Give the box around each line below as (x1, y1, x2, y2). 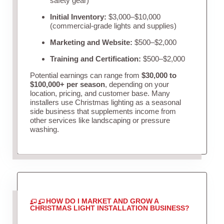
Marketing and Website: (49, 38, 132, 47)
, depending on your (104, 80, 169, 89)
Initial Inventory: (49, 12, 106, 21)
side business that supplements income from (29, 107, 176, 116)
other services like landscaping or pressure (29, 116, 170, 125)
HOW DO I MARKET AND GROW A (45, 197, 158, 205)
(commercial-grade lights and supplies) (49, 21, 176, 30)
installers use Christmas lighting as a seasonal (29, 98, 181, 107)
